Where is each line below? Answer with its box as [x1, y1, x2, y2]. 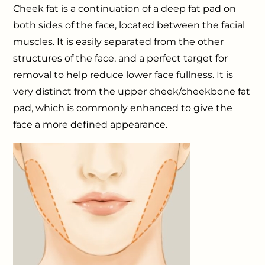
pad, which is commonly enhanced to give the [13, 102, 233, 114]
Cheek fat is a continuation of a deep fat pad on [13, 3, 237, 14]
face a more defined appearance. [13, 119, 170, 130]
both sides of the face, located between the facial [13, 20, 245, 31]
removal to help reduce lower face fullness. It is [13, 69, 234, 80]
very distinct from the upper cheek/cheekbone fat [13, 86, 251, 97]
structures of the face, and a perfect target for [13, 53, 228, 64]
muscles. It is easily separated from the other [13, 36, 224, 47]
